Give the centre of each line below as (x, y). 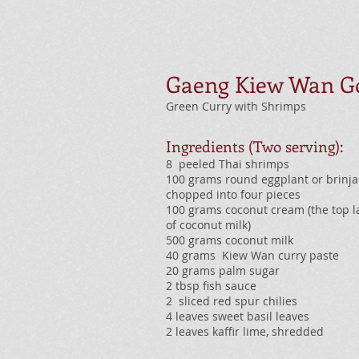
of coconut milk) (208, 225)
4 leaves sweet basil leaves (238, 316)
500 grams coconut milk (230, 240)
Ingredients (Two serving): (254, 146)
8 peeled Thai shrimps (228, 164)
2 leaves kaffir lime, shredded (245, 331)
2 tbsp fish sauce (211, 286)
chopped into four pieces (233, 194)
